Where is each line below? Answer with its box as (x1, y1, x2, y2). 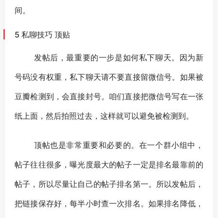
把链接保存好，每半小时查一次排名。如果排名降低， (15, 198, 203, 208)
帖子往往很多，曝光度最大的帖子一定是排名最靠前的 (15, 159, 203, 169)
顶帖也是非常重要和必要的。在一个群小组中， (34, 140, 203, 150)
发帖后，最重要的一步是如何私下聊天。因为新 (34, 52, 203, 62)
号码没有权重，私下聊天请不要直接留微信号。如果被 (15, 72, 203, 82)
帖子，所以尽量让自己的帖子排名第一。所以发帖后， (15, 179, 203, 189)
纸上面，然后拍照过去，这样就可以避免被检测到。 (15, 110, 194, 121)
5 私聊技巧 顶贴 (15, 29, 70, 39)
